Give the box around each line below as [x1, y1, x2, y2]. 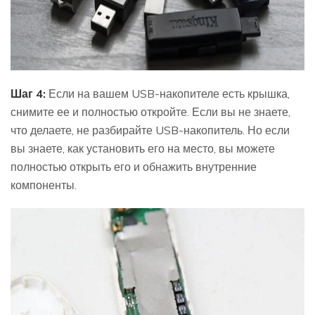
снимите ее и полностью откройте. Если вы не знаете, [11, 104, 290, 119]
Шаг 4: [11, 86, 46, 101]
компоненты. [11, 177, 77, 192]
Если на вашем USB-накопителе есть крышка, [46, 86, 290, 101]
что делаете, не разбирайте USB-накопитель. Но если [11, 122, 290, 137]
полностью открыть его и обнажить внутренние [11, 159, 257, 174]
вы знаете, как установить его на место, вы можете [11, 141, 275, 155]
